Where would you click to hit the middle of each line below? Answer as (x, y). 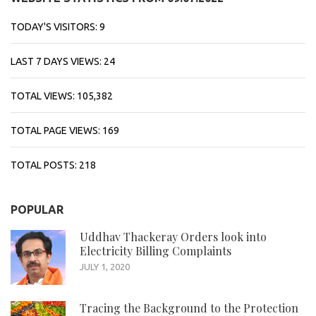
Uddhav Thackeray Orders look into (173, 236)
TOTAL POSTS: (45, 165)
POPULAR (37, 209)
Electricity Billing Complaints (156, 250)
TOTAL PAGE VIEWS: (56, 130)
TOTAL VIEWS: (44, 96)
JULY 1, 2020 (105, 266)
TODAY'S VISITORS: (55, 26)
